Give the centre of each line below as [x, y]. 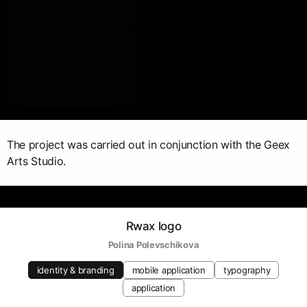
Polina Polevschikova [153, 244]
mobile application [169, 270]
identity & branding [75, 270]
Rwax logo [153, 226]
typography [247, 270]
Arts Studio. [37, 161]
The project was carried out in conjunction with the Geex [149, 144]
